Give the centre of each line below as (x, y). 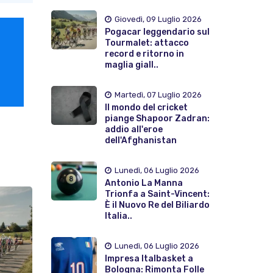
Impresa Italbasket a (149, 258)
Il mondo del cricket (146, 107)
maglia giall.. (131, 65)
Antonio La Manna (144, 183)
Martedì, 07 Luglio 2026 (158, 94)
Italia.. (118, 216)
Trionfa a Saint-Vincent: (157, 194)
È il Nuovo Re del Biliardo (157, 205)
